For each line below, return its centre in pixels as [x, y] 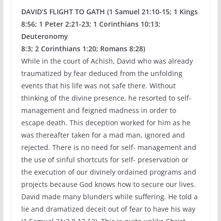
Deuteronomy [44, 36]
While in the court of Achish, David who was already [107, 61]
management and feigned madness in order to [98, 110]
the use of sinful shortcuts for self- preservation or [105, 160]
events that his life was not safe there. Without [98, 86]
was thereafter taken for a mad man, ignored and [103, 135]
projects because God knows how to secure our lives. [108, 184]
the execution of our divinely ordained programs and [109, 172]
